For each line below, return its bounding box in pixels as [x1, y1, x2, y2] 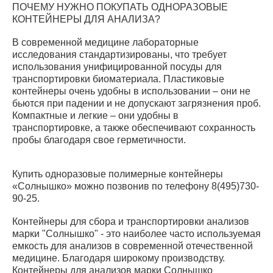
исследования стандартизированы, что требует [12, 49, 227, 60]
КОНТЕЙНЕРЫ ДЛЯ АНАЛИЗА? [12, 14, 160, 24]
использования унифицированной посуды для [12, 62, 222, 72]
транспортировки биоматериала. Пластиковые [12, 74, 224, 84]
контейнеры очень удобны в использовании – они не [12, 86, 250, 96]
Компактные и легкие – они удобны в [12, 110, 179, 121]
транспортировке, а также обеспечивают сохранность [12, 122, 255, 133]
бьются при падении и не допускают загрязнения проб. [12, 98, 261, 108]
